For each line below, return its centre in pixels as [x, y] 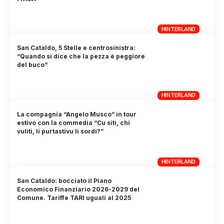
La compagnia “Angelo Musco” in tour [77, 114]
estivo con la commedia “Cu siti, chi [74, 123]
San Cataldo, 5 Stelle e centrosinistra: [76, 48]
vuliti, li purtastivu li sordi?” [60, 131]
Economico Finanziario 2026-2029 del [78, 189]
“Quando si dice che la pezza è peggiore [81, 56]
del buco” [32, 65]
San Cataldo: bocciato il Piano [64, 180]
